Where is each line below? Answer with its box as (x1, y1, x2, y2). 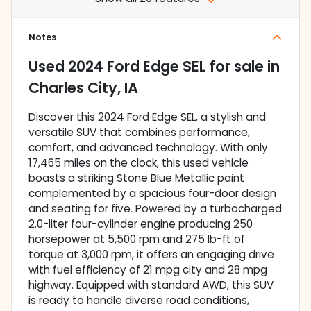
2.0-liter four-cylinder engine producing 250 (28, 217, 253, 232)
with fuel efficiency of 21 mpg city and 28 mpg (28, 262, 267, 278)
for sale (206, 56, 264, 77)
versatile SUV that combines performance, (28, 125, 250, 140)
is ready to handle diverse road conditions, (28, 293, 249, 308)
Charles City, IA (28, 78, 138, 99)
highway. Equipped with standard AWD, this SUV (28, 278, 274, 293)
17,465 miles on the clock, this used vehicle (28, 155, 249, 171)
